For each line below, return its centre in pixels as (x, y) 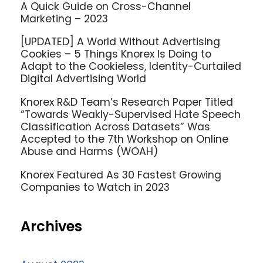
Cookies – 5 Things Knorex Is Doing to (116, 54)
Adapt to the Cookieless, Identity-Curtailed (131, 67)
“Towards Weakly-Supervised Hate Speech (131, 115)
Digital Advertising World (83, 79)
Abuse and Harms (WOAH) (90, 152)
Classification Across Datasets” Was (115, 127)
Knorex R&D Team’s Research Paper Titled (127, 102)
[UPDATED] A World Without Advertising (120, 42)
